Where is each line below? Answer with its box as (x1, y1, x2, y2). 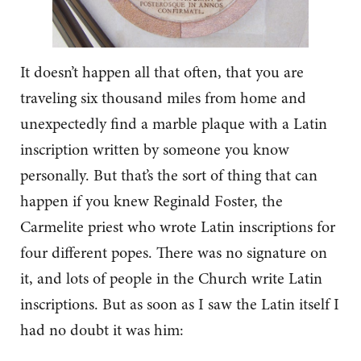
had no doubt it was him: (20, 318, 184, 341)
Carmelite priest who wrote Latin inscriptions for (20, 215, 335, 238)
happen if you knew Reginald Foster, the (20, 189, 283, 212)
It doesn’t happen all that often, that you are (20, 60, 304, 83)
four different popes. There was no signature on (20, 241, 327, 263)
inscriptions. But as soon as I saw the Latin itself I (20, 293, 339, 315)
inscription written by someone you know (20, 138, 289, 160)
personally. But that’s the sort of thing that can (20, 164, 317, 186)
